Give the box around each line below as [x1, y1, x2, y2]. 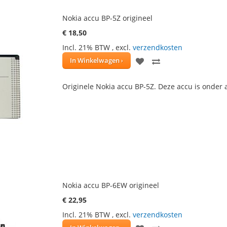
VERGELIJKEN [160, 105, 209, 115]
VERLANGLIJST [144, 105, 198, 115]
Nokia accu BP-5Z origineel [62, 13, 153, 23]
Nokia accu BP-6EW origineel [62, 180, 159, 190]
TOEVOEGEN [160, 55, 207, 65]
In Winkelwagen [69, 56, 120, 65]
